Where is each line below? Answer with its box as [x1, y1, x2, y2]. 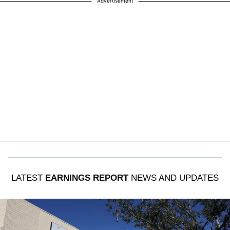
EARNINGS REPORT [45, 172, 128, 183]
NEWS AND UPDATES [128, 172, 219, 183]
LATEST [11, 172, 45, 183]
